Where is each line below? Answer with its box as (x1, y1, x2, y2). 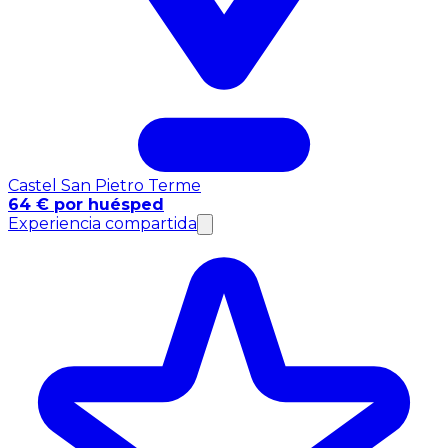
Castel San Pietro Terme (8, 175, 201, 195)
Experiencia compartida (8, 213, 197, 233)
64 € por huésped (8, 194, 164, 214)
